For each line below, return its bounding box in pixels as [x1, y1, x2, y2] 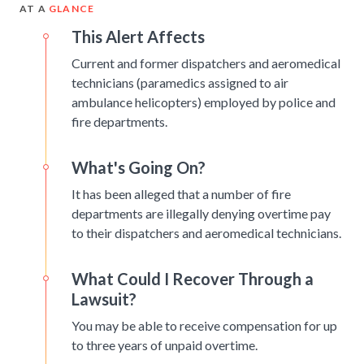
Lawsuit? [71, 289, 136, 310]
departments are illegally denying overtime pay [71, 206, 331, 222]
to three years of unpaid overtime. [71, 337, 258, 353]
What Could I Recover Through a [71, 269, 314, 289]
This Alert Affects [71, 27, 205, 47]
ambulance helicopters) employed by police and [71, 94, 336, 110]
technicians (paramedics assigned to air [71, 75, 288, 91]
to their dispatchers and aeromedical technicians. [71, 225, 341, 241]
